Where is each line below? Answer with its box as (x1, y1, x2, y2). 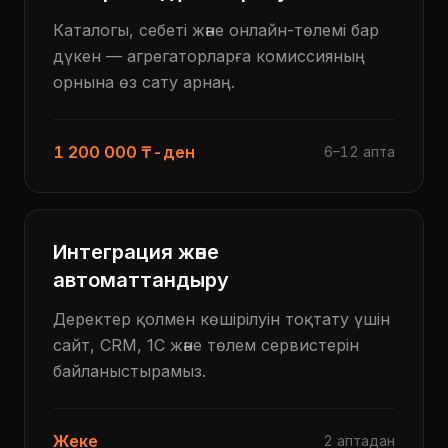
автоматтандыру (53, 268, 229, 292)
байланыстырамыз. (53, 361, 206, 381)
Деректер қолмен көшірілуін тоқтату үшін (53, 309, 390, 329)
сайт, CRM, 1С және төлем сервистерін (53, 335, 359, 355)
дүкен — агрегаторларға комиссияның (53, 46, 365, 66)
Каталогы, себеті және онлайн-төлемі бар (53, 20, 379, 40)
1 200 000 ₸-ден (53, 142, 195, 162)
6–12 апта (324, 143, 395, 160)
